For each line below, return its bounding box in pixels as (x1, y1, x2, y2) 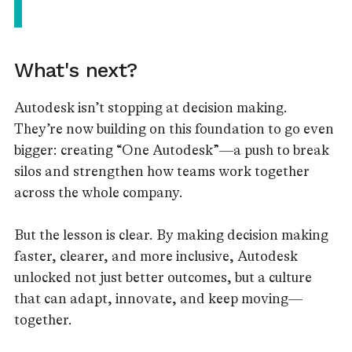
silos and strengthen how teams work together (14, 163, 310, 179)
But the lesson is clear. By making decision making (14, 227, 328, 243)
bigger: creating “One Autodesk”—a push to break (14, 142, 329, 158)
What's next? (14, 58, 138, 82)
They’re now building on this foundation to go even (14, 121, 334, 137)
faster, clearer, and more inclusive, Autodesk (14, 248, 298, 264)
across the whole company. (14, 185, 183, 200)
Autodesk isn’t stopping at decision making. (14, 100, 288, 115)
